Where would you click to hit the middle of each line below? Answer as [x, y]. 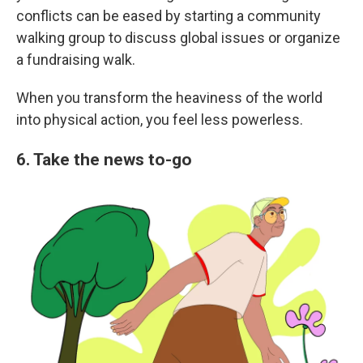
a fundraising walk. [76, 60]
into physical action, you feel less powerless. [160, 120]
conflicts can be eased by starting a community [169, 16]
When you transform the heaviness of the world [169, 98]
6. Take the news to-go [104, 159]
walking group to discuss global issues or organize [178, 38]
